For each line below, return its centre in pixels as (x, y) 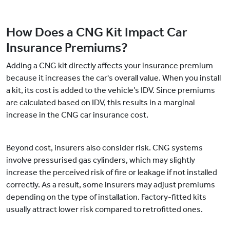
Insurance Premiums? (67, 48)
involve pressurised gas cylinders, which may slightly (101, 160)
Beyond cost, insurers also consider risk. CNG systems (104, 148)
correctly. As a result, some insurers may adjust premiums (111, 185)
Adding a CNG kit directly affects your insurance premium (110, 66)
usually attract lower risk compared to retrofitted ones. (105, 209)
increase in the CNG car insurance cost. (78, 115)
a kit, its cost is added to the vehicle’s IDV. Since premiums (111, 90)
